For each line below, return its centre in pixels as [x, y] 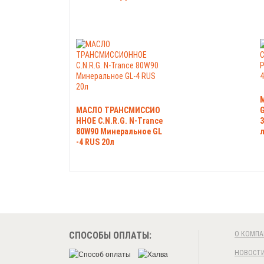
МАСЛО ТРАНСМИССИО [118, 110]
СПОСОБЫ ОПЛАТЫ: [110, 235]
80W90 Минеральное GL [119, 131]
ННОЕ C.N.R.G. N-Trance [119, 121]
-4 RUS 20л [95, 142]
